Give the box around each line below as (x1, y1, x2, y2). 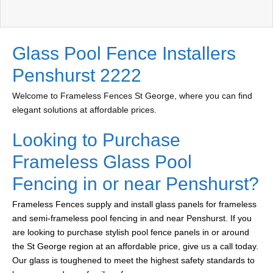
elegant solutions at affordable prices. (12, 105, 157, 115)
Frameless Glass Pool (12, 152, 192, 172)
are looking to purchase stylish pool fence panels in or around (12, 227, 249, 238)
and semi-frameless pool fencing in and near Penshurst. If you (12, 213, 252, 224)
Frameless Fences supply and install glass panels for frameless (12, 199, 257, 210)
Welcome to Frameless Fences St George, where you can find (12, 91, 252, 101)
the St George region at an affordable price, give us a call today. (12, 241, 258, 252)
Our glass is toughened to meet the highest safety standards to (12, 255, 255, 266)
